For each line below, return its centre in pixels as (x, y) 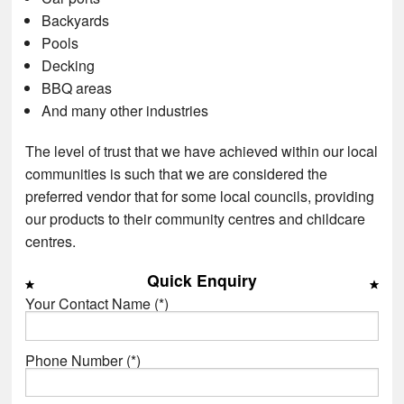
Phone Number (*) (83, 360)
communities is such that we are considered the (177, 173)
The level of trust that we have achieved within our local (202, 151)
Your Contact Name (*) (97, 304)
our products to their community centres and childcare (196, 218)
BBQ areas (77, 87)
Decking (69, 65)
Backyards (76, 20)
